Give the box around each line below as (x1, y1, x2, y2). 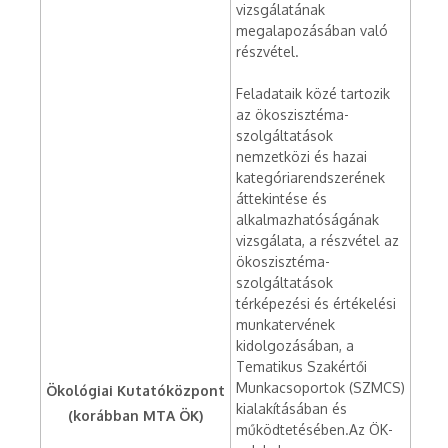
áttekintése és (236, 190, 327, 207)
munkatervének (236, 316, 335, 333)
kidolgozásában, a (236, 337, 354, 354)
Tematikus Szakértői (236, 358, 367, 375)
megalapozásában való (236, 22, 388, 39)
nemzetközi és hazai (236, 148, 367, 165)
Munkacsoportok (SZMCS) (236, 379, 405, 396)
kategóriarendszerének (236, 169, 385, 186)
